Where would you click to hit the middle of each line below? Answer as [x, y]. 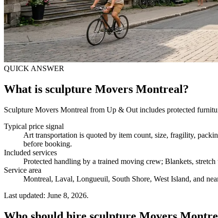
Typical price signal [34, 126]
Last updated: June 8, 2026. [46, 195]
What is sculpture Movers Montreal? [96, 89]
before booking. [48, 144]
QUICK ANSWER [34, 68]
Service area [23, 170]
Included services [30, 152]
